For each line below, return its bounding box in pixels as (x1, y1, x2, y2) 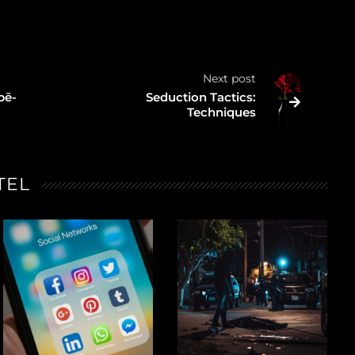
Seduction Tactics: (146, 89, 257, 105)
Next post (203, 71, 257, 86)
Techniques (187, 104, 257, 120)
